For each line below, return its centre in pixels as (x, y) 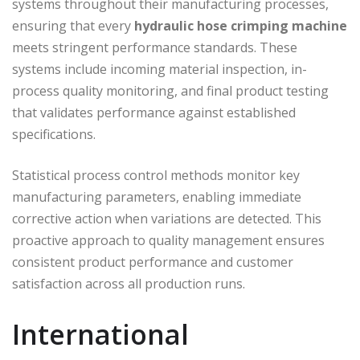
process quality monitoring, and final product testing (170, 90)
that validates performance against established (154, 112)
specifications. (54, 134)
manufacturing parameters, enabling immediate (157, 196)
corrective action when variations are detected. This (167, 218)
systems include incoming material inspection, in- (160, 69)
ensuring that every (73, 25)
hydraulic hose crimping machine (241, 25)
